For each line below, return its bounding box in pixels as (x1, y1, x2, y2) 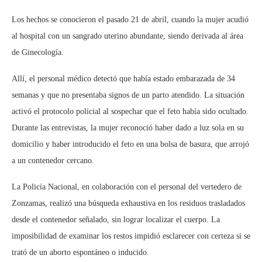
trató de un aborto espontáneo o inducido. (12, 247, 149, 257)
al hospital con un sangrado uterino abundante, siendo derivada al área (12, 31, 243, 40)
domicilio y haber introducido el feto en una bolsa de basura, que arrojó (12, 139, 249, 149)
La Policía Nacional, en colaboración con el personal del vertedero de (12, 182, 242, 191)
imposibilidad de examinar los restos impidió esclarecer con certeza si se (12, 231, 250, 240)
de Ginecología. (12, 47, 64, 57)
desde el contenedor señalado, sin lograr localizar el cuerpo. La (12, 215, 220, 224)
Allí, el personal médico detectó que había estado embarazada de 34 (12, 74, 235, 83)
